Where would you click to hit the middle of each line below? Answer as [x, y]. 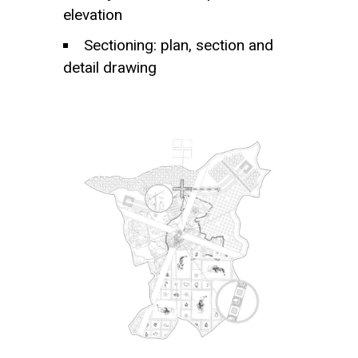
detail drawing [110, 68]
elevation [93, 15]
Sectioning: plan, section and [179, 45]
